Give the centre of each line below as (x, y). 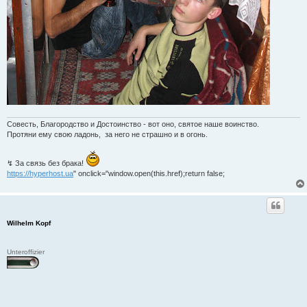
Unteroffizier (26, 251)
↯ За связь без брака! (46, 163)
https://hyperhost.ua (40, 173)
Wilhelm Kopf (29, 223)
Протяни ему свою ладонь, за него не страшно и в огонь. (108, 134)
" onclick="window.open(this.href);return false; (149, 173)
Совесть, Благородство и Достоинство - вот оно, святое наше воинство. (134, 124)
